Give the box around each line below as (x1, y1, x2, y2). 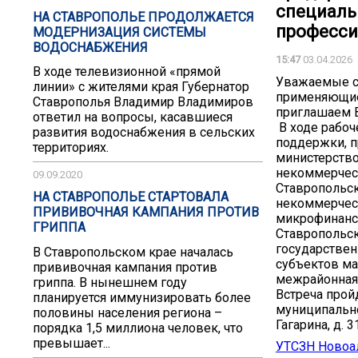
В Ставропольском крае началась (33, 244, 233, 260)
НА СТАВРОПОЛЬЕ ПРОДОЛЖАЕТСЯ (33, 9, 254, 25)
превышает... (33, 335, 110, 351)
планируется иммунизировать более (33, 289, 251, 305)
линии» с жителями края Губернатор (33, 79, 249, 95)
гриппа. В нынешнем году (33, 274, 187, 290)
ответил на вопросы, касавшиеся (33, 109, 233, 125)
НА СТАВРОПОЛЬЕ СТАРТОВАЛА (33, 189, 229, 205)
